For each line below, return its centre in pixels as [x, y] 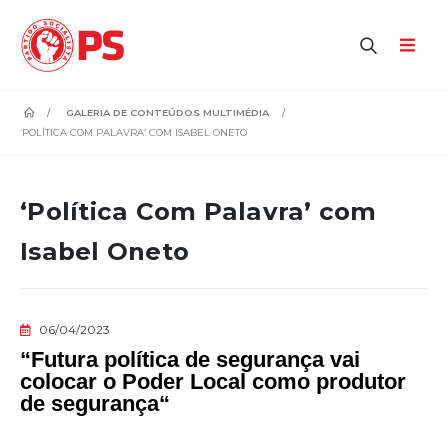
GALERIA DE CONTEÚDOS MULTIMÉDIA [167, 112]
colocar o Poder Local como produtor [213, 381]
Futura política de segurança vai [195, 359]
